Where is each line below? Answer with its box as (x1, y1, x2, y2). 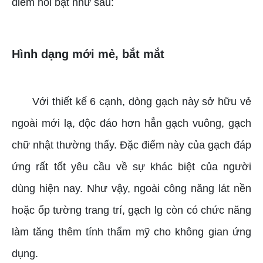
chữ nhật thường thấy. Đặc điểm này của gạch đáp (12, 139, 251, 151)
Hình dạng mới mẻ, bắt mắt (12, 48, 164, 61)
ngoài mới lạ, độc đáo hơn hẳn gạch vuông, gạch (12, 117, 251, 130)
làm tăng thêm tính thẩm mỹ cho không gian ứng (12, 226, 251, 238)
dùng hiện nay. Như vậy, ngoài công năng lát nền (12, 183, 251, 195)
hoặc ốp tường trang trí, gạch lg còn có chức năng (12, 204, 251, 217)
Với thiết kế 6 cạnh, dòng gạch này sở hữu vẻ (32, 96, 251, 108)
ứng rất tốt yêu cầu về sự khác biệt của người (12, 161, 251, 173)
